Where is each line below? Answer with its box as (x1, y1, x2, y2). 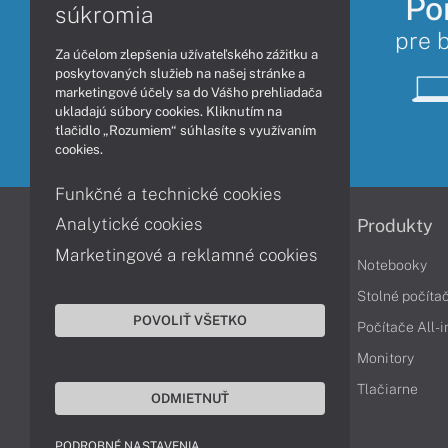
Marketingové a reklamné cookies (55, 244, 318, 265)
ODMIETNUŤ (151, 390, 229, 406)
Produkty (357, 214, 433, 236)
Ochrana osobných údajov (149, 318, 314, 335)
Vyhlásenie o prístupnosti (149, 380, 310, 397)
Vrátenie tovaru (149, 349, 247, 366)
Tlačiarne (357, 380, 418, 397)
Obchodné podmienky (149, 256, 289, 273)
